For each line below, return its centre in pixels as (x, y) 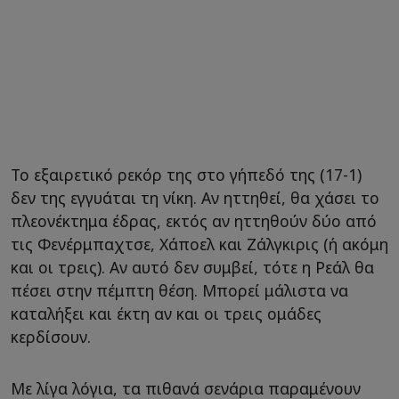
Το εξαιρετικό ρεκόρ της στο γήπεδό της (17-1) (186, 175)
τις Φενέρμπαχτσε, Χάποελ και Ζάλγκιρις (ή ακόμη (199, 244)
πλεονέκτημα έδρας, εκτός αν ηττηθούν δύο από (194, 221)
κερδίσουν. (51, 337)
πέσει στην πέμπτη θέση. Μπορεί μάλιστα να (179, 291)
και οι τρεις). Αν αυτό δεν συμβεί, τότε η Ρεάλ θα (192, 268)
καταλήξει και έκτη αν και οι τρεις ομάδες (166, 314)
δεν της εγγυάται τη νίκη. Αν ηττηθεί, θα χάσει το (195, 198)
